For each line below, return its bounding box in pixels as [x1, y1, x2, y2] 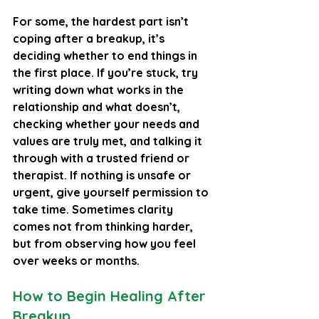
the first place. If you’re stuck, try [13, 65, 201, 80]
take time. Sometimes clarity [13, 202, 176, 216]
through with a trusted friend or [13, 150, 192, 165]
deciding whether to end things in [13, 48, 200, 63]
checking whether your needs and [13, 116, 202, 131]
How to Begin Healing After [13, 286, 210, 305]
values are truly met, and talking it [13, 133, 205, 148]
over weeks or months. [13, 253, 140, 268]
